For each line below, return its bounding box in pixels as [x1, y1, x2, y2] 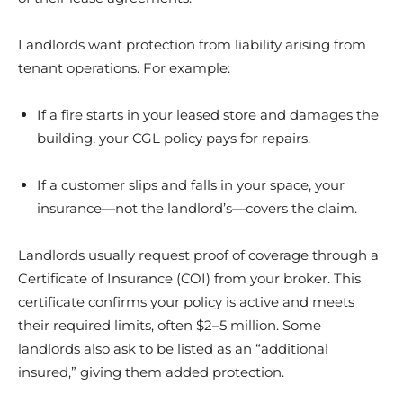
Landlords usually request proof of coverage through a [18, 246, 379, 264]
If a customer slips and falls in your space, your [37, 175, 345, 193]
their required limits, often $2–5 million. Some [18, 316, 321, 334]
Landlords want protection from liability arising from [18, 35, 366, 53]
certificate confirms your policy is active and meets [18, 292, 354, 310]
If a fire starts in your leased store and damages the [37, 105, 379, 123]
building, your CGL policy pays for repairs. [37, 129, 310, 147]
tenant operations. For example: [18, 58, 230, 76]
